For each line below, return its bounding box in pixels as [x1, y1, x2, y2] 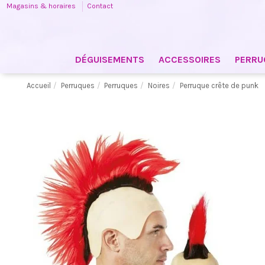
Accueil [26, 81, 51, 90]
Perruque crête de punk [179, 81, 258, 90]
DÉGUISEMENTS [75, 54, 144, 65]
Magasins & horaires [7, 2, 78, 10]
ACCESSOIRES [158, 54, 221, 65]
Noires [148, 81, 170, 90]
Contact [87, 2, 114, 10]
